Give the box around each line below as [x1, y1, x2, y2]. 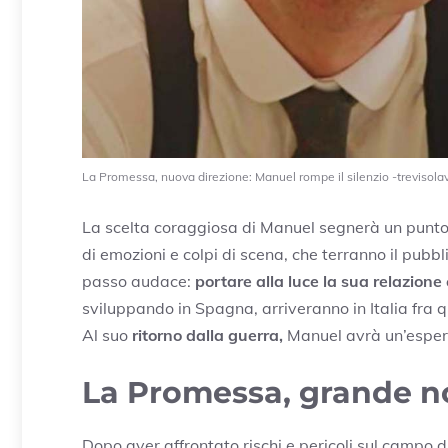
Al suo [82, 324, 132, 345]
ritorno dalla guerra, [132, 324, 283, 345]
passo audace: [82, 270, 191, 291]
